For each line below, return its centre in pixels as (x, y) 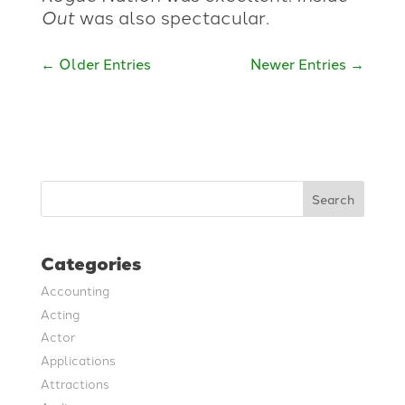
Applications (78, 360)
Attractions (75, 382)
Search (334, 199)
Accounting (75, 289)
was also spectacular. (172, 16)
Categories (90, 263)
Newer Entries (299, 63)
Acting (60, 313)
